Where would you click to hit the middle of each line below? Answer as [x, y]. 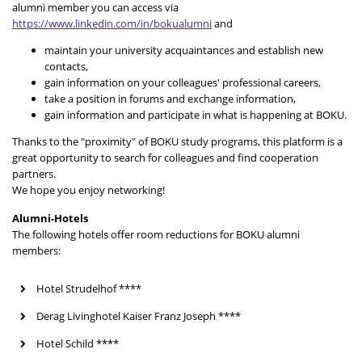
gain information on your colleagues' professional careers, [183, 82]
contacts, [66, 66]
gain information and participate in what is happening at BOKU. [196, 114]
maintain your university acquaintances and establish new [184, 50]
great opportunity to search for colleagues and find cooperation [165, 157]
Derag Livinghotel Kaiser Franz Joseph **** [139, 316]
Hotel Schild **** [78, 343]
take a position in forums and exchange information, [170, 98]
